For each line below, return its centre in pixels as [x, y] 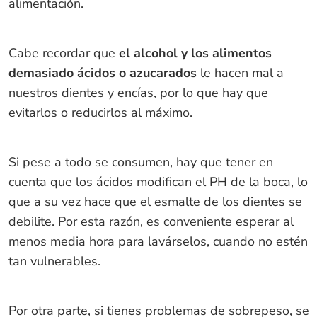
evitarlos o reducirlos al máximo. [100, 112]
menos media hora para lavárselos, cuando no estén [158, 241]
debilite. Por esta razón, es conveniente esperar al [151, 221]
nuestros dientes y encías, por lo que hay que [138, 92]
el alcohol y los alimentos [195, 53]
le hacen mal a [240, 73]
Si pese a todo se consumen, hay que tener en [140, 162]
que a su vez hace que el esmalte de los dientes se [155, 201]
